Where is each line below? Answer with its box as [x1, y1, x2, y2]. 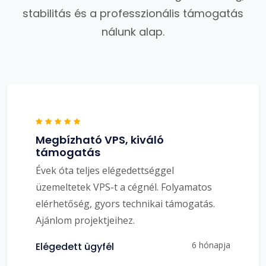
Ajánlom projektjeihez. [36, 213, 135, 227]
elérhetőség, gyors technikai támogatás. [36, 197, 215, 210]
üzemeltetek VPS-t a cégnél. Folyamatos [36, 180, 212, 194]
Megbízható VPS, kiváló [36, 132, 164, 147]
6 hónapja [192, 239, 230, 251]
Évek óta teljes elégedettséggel [36, 163, 174, 177]
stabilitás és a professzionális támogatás [23, 5, 243, 21]
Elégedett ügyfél [36, 239, 114, 254]
